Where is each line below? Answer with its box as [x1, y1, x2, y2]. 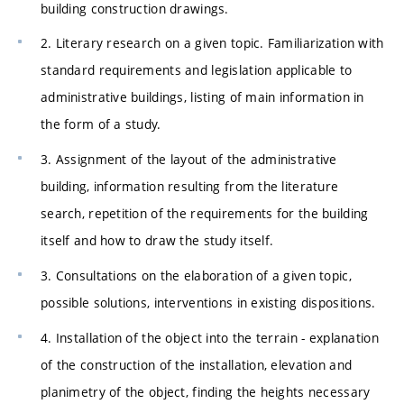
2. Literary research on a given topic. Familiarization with [41, 34, 384, 52]
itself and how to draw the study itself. [41, 232, 274, 250]
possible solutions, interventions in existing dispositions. [41, 293, 376, 311]
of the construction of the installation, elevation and [41, 355, 353, 373]
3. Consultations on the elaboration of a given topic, [41, 266, 352, 284]
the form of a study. [41, 115, 161, 133]
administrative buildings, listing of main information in [41, 88, 364, 106]
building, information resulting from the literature [41, 178, 339, 196]
